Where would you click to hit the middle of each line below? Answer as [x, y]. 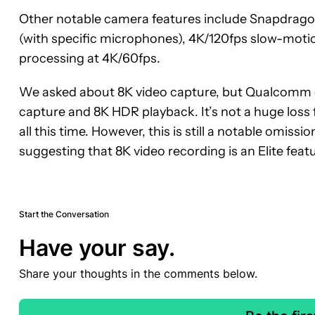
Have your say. [97, 247]
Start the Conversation [64, 214]
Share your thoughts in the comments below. [138, 273]
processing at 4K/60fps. [90, 58]
